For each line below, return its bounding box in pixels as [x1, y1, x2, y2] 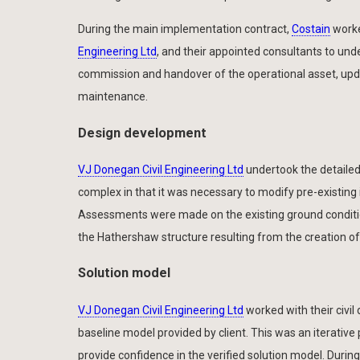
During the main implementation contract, [78, 22, 292, 36]
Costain [292, 22, 330, 36]
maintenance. [78, 90, 148, 104]
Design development [78, 125, 207, 141]
